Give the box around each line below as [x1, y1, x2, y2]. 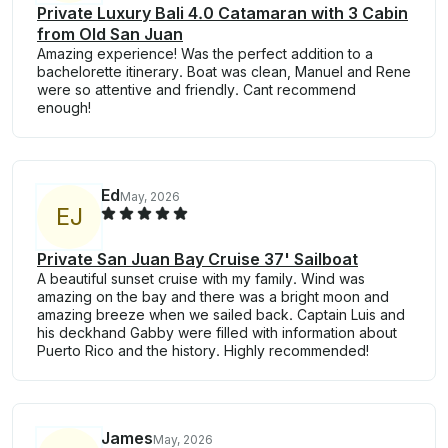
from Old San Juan [37, 24, 183, 45]
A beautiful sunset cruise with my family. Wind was [37, 270, 365, 288]
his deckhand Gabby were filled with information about [37, 324, 397, 342]
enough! [37, 99, 91, 117]
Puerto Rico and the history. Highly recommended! [37, 342, 369, 360]
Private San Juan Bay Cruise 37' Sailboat [37, 249, 358, 270]
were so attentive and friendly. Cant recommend [37, 81, 356, 99]
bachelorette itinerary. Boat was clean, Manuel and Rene [37, 63, 411, 81]
